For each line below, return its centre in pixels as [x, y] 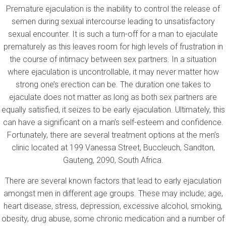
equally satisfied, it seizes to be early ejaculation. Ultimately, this [113, 109]
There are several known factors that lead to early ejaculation [113, 181]
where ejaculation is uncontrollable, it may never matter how [113, 72]
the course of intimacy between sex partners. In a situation [113, 59]
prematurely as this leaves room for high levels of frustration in [113, 46]
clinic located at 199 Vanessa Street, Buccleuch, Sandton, [113, 147]
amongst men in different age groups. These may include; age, [113, 193]
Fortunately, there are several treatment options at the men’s [113, 135]
